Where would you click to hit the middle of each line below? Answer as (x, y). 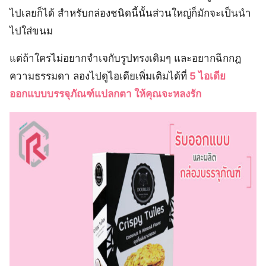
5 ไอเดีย (206, 76)
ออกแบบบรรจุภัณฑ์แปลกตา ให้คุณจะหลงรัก (105, 94)
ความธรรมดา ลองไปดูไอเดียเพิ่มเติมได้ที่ (98, 76)
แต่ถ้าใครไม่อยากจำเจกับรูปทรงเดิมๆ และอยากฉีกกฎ (125, 58)
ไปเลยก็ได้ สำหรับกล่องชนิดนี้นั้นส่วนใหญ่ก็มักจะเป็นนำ (130, 13)
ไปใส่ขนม (31, 31)
